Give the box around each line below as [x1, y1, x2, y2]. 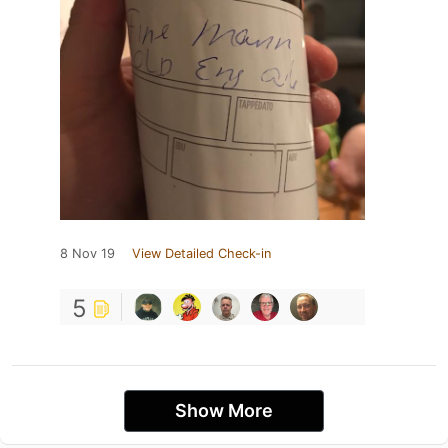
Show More [175, 400, 273, 422]
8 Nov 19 [60, 246, 115, 262]
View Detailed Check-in [132, 246, 271, 262]
